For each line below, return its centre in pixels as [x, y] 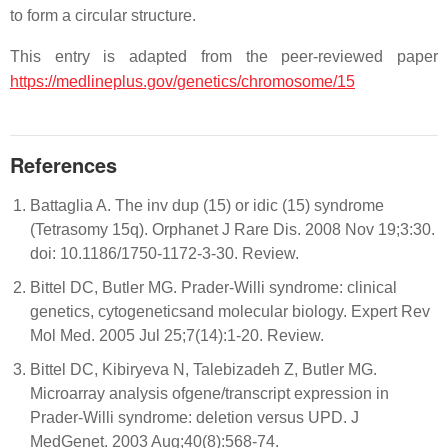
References [63, 164]
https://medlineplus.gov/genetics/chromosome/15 [182, 81]
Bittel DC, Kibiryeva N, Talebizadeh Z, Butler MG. [203, 369]
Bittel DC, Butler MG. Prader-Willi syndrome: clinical [213, 287]
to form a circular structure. [103, 15]
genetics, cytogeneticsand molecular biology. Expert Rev [230, 311]
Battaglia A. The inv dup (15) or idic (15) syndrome [207, 205]
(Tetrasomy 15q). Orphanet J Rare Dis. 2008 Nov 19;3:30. [232, 229]
